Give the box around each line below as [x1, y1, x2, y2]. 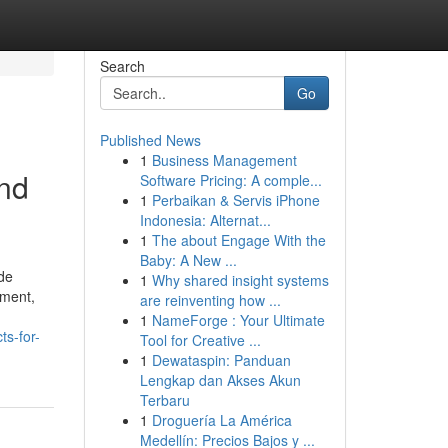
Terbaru [139, 390, 190, 410]
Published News [99, 130, 201, 150]
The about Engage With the [151, 230, 326, 250]
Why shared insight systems [151, 270, 329, 290]
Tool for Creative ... [139, 330, 261, 350]
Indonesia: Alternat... [139, 210, 271, 230]
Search [99, 56, 145, 76]
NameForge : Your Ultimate [151, 310, 325, 330]
